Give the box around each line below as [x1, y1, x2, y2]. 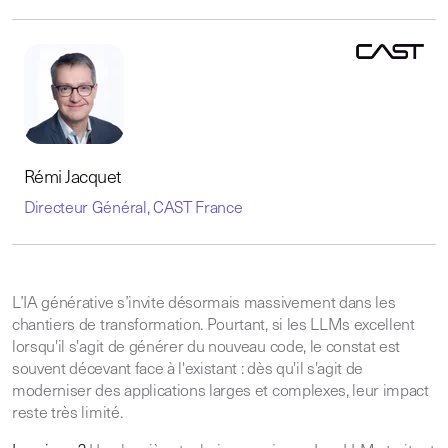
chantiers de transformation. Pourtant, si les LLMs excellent [12, 318, 415, 334]
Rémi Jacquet [24, 169, 121, 188]
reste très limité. [12, 406, 123, 422]
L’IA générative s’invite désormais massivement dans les [12, 296, 396, 312]
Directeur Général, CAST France [24, 201, 243, 217]
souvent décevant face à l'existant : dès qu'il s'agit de [12, 362, 364, 378]
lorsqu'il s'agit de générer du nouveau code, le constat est [12, 340, 401, 356]
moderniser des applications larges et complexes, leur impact [12, 384, 429, 400]
